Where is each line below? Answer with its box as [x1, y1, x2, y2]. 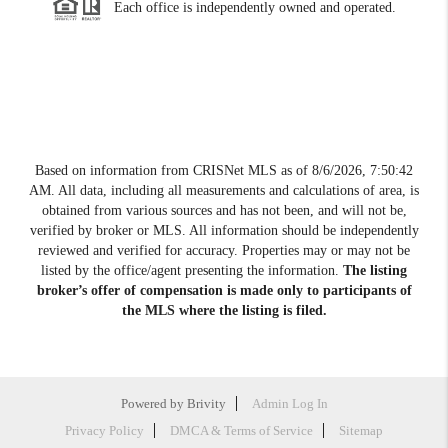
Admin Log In [251, 395, 328, 411]
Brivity [186, 395, 226, 411]
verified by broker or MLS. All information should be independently [29, 222, 419, 238]
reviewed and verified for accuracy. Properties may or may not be [38, 242, 410, 258]
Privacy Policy [65, 422, 144, 438]
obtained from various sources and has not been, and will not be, [41, 202, 407, 218]
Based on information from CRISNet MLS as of [35, 162, 312, 178]
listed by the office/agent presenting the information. [41, 262, 343, 278]
